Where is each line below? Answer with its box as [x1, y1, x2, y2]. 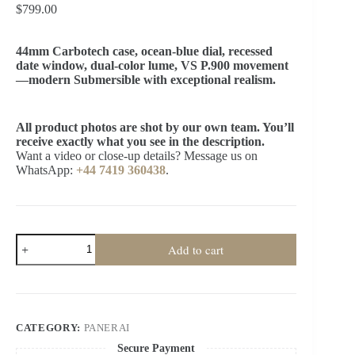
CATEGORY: [16, 321, 84, 334]
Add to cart [168, 241, 224, 258]
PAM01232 [15, 286, 71, 300]
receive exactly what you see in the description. [16, 134, 265, 148]
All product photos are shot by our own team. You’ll [16, 120, 294, 134]
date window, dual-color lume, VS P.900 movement [16, 58, 288, 72]
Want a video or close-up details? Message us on [16, 148, 258, 162]
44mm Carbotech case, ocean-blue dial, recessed [16, 44, 273, 58]
